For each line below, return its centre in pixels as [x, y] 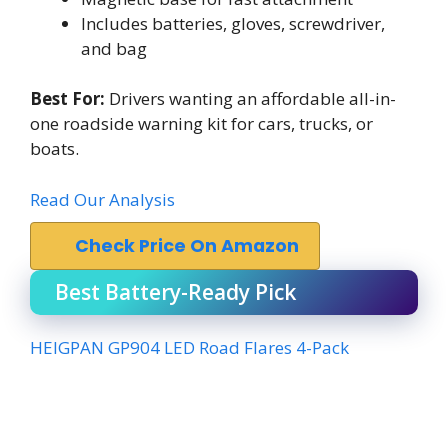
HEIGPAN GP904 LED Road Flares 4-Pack [189, 347]
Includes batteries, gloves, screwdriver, [233, 23]
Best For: [67, 98]
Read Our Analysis [102, 199]
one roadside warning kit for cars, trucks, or [201, 123]
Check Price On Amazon [187, 245]
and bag [114, 48]
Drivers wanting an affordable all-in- [250, 98]
